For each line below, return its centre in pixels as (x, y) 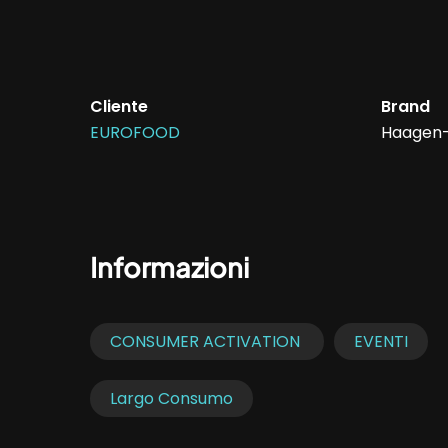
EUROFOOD (135, 133)
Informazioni (170, 266)
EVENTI (381, 341)
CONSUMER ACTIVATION (207, 341)
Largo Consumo (172, 398)
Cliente (119, 107)
